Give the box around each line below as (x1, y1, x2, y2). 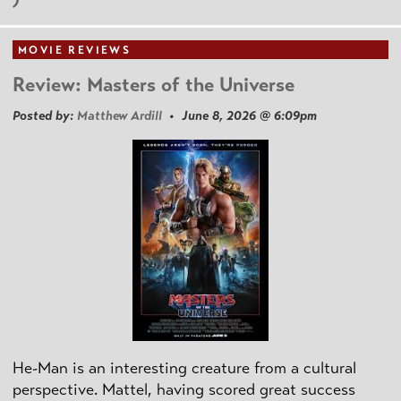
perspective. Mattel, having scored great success (13, 379, 355, 399)
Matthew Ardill (77, 107, 162, 124)
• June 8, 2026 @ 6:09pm (162, 107, 317, 124)
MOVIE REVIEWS (18, 43, 132, 56)
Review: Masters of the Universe (13, 72, 294, 97)
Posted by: (13, 107, 77, 124)
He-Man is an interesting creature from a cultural (13, 357, 356, 378)
